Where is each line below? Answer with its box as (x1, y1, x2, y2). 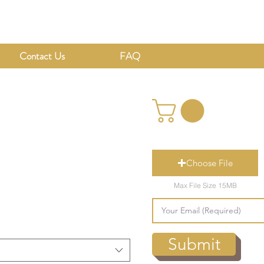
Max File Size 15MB (173, 180, 237, 190)
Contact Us (19, 49, 65, 64)
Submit (167, 235, 220, 255)
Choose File (186, 157, 233, 169)
